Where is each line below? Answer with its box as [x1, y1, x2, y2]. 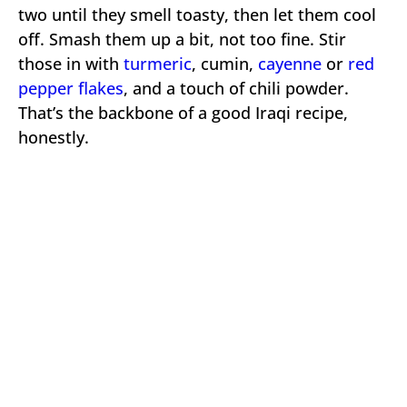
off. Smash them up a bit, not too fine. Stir [18, 27, 346, 50]
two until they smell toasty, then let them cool [18, 3, 376, 25]
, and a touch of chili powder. [124, 76, 349, 99]
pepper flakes [18, 76, 124, 99]
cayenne [258, 52, 322, 74]
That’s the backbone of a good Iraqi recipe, [18, 101, 348, 124]
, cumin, [192, 52, 258, 74]
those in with [18, 52, 124, 74]
